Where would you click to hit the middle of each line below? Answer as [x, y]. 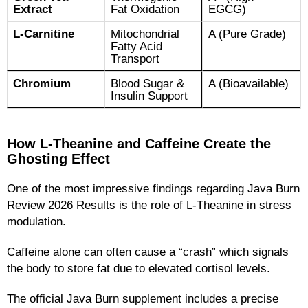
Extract [33, 9]
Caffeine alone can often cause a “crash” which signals [148, 251]
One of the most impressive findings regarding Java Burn [153, 188]
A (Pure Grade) [247, 33]
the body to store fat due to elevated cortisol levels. [139, 268]
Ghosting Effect [58, 158]
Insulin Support [149, 95]
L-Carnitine [44, 33]
